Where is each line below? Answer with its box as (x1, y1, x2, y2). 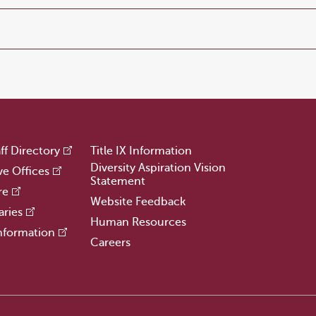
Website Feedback (90, 195, 186, 208)
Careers (90, 236, 130, 249)
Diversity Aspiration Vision (90, 162, 226, 174)
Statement (90, 175, 145, 188)
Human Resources (90, 216, 186, 229)
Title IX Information (90, 145, 192, 157)
